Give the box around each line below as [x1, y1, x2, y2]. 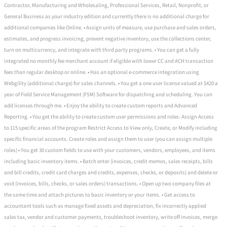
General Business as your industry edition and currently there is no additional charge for [4, 13, 209, 20]
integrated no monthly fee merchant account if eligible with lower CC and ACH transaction [4, 57, 213, 65]
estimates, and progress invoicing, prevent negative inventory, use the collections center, [4, 35, 211, 43]
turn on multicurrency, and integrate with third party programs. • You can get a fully [4, 46, 199, 54]
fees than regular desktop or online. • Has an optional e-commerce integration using [4, 68, 199, 76]
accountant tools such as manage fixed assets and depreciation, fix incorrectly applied [4, 202, 206, 210]
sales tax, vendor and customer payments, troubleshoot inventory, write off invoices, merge [4, 213, 217, 221]
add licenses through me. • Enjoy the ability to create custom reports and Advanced [4, 102, 197, 109]
